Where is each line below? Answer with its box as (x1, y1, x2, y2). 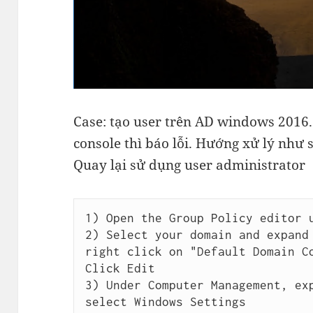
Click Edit (85, 261, 155, 276)
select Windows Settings (85, 295, 246, 310)
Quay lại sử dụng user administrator (73, 156, 306, 174)
